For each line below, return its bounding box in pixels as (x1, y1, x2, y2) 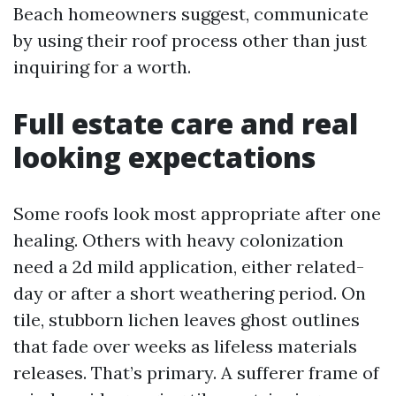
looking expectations (13, 138, 316, 176)
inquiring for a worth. (13, 56, 191, 78)
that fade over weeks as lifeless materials (13, 335, 357, 357)
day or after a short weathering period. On (13, 282, 366, 304)
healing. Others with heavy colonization (13, 229, 344, 251)
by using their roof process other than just (13, 29, 367, 51)
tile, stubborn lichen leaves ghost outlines (13, 308, 360, 331)
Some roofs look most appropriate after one (13, 202, 381, 225)
